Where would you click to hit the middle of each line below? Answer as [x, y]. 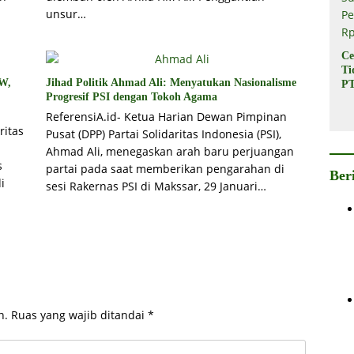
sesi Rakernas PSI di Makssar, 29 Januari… [156, 186]
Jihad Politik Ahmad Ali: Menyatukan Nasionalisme [171, 83]
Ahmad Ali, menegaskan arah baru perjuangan [169, 152]
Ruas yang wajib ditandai [79, 315]
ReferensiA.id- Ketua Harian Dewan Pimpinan [166, 117]
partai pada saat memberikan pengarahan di [165, 169]
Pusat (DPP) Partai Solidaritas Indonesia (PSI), [163, 134]
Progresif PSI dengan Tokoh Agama [131, 97]
